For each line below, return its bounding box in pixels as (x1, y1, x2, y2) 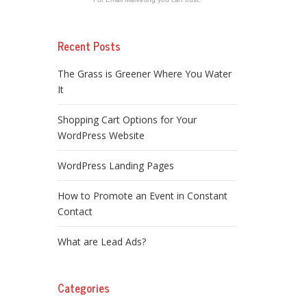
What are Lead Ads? (57, 235, 146, 248)
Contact (57, 205, 93, 218)
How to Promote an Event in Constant (57, 189, 228, 202)
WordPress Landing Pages (57, 159, 174, 172)
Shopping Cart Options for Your (57, 113, 197, 126)
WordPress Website (57, 129, 145, 142)
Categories (57, 279, 110, 297)
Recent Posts (57, 37, 121, 55)
